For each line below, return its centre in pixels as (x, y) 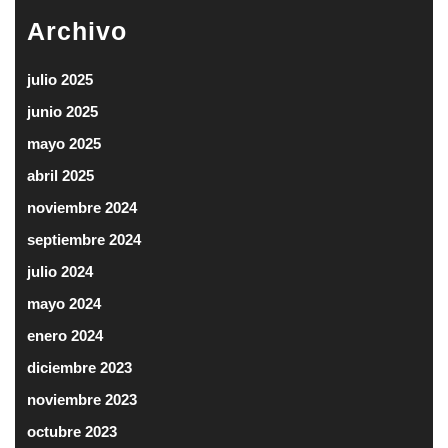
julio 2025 (60, 79)
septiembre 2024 (84, 239)
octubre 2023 (72, 431)
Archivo (77, 30)
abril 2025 (60, 175)
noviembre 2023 (82, 399)
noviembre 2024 (82, 207)
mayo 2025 (64, 143)
